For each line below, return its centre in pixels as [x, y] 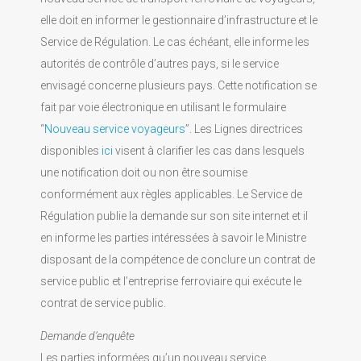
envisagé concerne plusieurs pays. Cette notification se [178, 85]
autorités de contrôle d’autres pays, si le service [160, 64]
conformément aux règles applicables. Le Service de [171, 194]
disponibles [71, 151]
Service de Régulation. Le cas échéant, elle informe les [175, 42]
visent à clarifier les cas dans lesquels [209, 151]
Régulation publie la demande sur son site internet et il [174, 216]
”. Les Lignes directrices [244, 129]
